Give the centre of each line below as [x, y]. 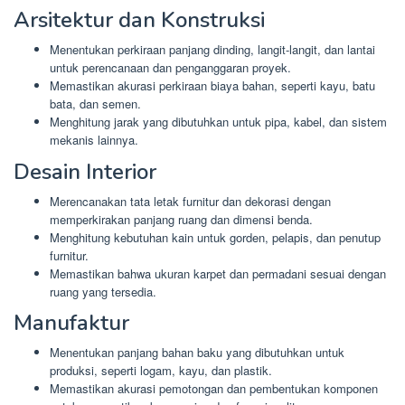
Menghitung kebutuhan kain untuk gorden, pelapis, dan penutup [215, 237]
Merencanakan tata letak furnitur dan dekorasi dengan [190, 201]
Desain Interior [85, 171]
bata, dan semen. [95, 104]
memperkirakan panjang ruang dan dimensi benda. [181, 219]
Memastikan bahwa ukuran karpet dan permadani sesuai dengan [218, 273]
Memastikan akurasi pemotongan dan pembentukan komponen [214, 389]
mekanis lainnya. [94, 140]
